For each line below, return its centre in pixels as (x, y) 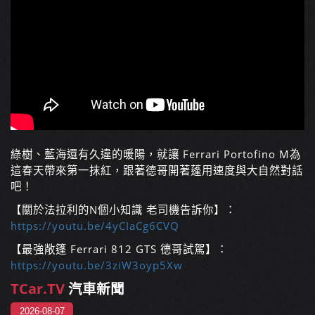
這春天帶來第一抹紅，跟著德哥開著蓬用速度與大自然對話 (157, 171)
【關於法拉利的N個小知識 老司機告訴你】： (123, 210)
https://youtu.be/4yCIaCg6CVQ (95, 226)
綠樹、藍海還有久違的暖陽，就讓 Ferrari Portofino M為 (156, 155)
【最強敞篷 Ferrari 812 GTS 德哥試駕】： (119, 250)
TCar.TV (38, 289)
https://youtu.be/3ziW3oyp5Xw (97, 266)
